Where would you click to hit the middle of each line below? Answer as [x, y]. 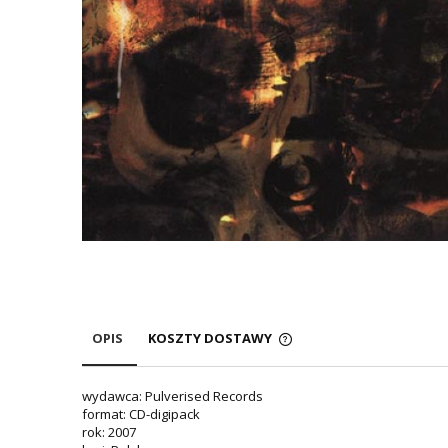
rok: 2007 [109, 431]
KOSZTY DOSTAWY [211, 337]
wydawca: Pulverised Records [172, 395]
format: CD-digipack [141, 413]
